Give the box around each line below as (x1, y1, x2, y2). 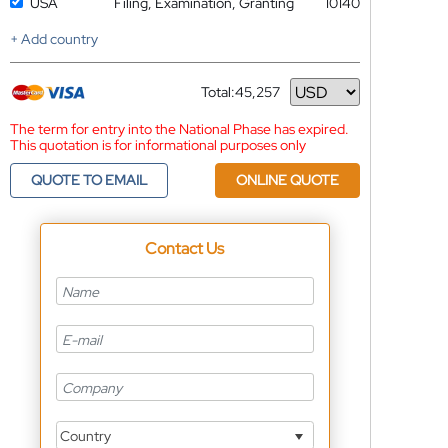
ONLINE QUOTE (235, 171, 339, 189)
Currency (200, 90, 259, 109)
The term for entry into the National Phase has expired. (9, 120, 349, 138)
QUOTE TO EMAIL (30, 171, 147, 189)
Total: (200, 83, 235, 101)
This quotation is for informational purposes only (9, 136, 306, 154)
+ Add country (9, 30, 98, 48)
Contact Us (145, 238, 225, 259)
